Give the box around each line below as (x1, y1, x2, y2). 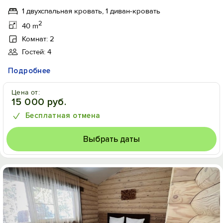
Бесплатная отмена (25, 111, 101, 120)
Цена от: (11, 88, 40, 97)
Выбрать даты (83, 134, 140, 144)
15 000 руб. (11, 96, 67, 108)
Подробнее (8, 66, 51, 75)
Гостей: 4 (22, 47, 51, 56)
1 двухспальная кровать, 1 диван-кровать (22, 6, 160, 15)
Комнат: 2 (22, 34, 54, 43)
